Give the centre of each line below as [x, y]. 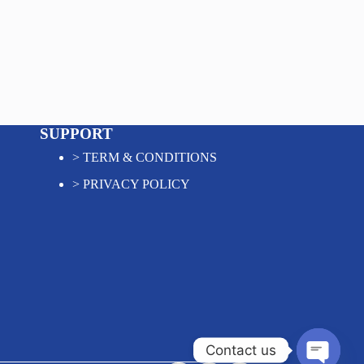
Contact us [241, 350]
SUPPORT [76, 133]
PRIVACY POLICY [136, 184]
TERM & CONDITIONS [149, 157]
